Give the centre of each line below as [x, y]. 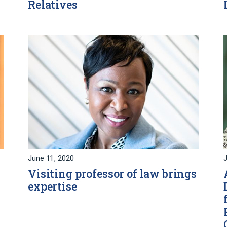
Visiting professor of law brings [112, 174]
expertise [52, 187]
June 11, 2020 [51, 159]
